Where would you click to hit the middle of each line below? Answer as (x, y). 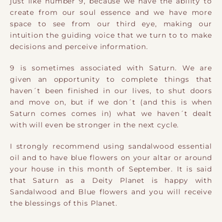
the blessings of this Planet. (64, 203)
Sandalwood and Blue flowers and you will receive (111, 192)
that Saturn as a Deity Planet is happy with (111, 181)
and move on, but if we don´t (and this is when (111, 102)
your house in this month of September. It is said (111, 169)
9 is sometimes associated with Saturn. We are (111, 68)
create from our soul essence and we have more (111, 12)
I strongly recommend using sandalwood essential (111, 146)
